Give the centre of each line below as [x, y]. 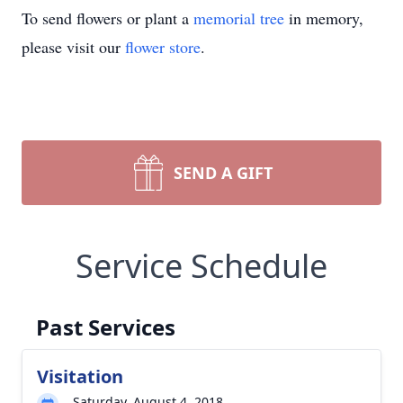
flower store [163, 47]
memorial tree [239, 18]
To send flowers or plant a [107, 18]
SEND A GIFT [223, 173]
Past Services [106, 327]
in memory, [324, 18]
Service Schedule [201, 266]
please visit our [73, 47]
